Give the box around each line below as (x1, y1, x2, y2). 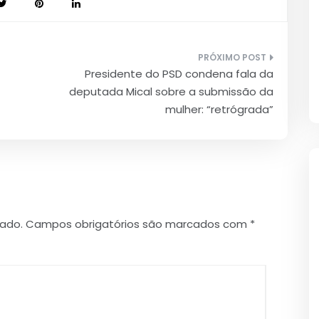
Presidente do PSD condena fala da (85, 66, 273, 81)
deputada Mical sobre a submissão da (69, 83, 273, 99)
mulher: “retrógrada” (165, 101, 273, 117)
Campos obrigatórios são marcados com (26, 216, 250, 231)
